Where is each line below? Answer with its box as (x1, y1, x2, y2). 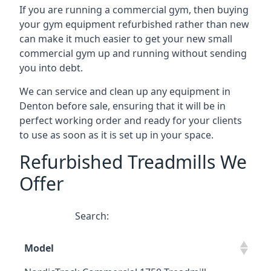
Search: (75, 209, 109, 223)
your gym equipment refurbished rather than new (19, 18, 249, 31)
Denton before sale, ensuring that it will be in (19, 99, 226, 113)
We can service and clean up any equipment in (19, 85, 230, 98)
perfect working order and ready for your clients (19, 114, 242, 127)
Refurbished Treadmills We (19, 149, 247, 174)
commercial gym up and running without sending (19, 47, 247, 60)
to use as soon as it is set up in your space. (19, 128, 214, 142)
